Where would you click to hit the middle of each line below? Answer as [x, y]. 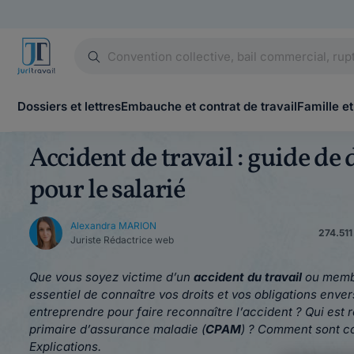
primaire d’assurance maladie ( [117, 329]
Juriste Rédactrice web [122, 240]
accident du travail [248, 277]
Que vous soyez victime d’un [111, 277]
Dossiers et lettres [69, 106]
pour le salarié [107, 191]
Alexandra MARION [113, 226]
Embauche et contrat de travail [209, 106]
